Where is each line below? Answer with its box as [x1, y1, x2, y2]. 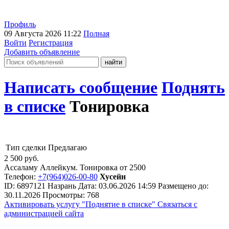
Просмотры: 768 [42, 190, 99, 199]
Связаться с [157, 199, 197, 209]
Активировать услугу [4, 199, 82, 209]
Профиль [4, 20, 36, 29]
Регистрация [29, 38, 73, 47]
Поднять [162, 78, 225, 97]
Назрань [48, 181, 76, 190]
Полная [83, 29, 109, 38]
